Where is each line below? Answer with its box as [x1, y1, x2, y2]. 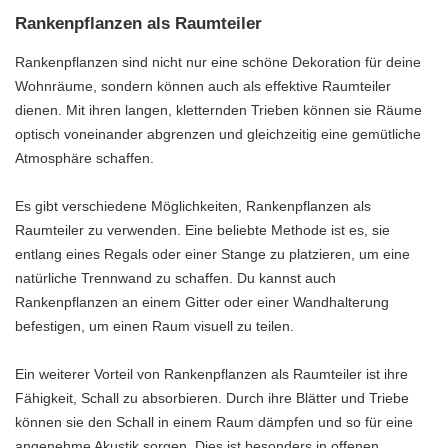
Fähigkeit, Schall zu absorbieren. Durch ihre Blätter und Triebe [15, 389, 409, 406]
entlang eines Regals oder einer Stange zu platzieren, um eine [15, 245, 410, 262]
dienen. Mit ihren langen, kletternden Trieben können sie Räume [15, 101, 422, 118]
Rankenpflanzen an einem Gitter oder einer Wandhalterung [15, 293, 389, 310]
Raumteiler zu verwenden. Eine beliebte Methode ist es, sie [15, 221, 390, 238]
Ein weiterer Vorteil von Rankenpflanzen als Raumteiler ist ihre [15, 365, 408, 382]
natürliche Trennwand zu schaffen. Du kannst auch [15, 269, 336, 286]
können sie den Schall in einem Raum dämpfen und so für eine [15, 413, 413, 430]
